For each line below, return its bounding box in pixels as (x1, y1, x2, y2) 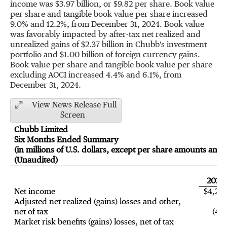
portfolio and (10, 51, 60, 59)
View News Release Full (31, 101, 117, 109)
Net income (14, 188, 55, 196)
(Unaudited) (14, 157, 58, 165)
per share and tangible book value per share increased (10, 11, 208, 19)
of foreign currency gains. (104, 51, 200, 59)
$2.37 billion (81, 41, 124, 49)
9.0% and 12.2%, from (10, 21, 91, 29)
